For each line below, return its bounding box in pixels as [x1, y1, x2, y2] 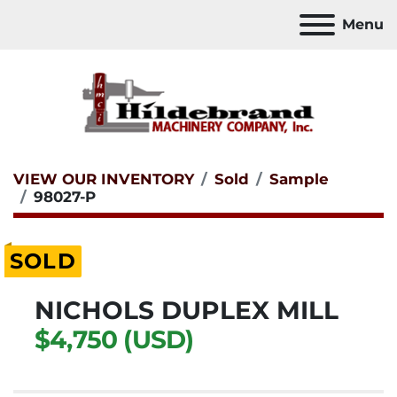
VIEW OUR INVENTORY [13, 170, 194, 188]
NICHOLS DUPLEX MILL [35, 295, 339, 325]
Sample [269, 170, 329, 188]
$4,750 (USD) [35, 324, 194, 354]
